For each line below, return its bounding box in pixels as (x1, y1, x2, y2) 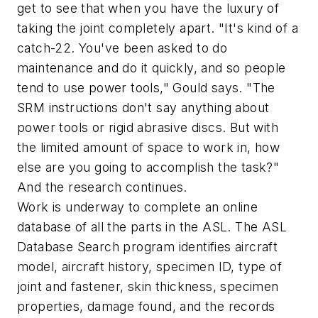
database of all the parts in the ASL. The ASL (17, 219, 287, 235)
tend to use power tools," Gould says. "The (17, 80, 275, 96)
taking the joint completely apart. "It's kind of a (17, 21, 298, 36)
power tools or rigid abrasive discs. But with (17, 120, 278, 136)
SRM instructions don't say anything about (17, 100, 270, 116)
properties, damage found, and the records (17, 299, 275, 314)
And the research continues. (17, 180, 187, 195)
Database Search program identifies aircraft (17, 239, 278, 255)
